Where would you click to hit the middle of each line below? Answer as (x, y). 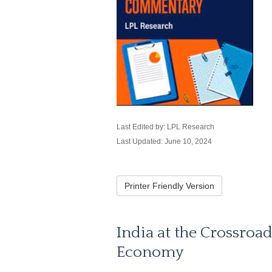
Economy (150, 252)
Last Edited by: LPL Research (165, 127)
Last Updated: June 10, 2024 (164, 141)
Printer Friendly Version (169, 186)
